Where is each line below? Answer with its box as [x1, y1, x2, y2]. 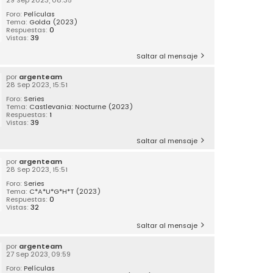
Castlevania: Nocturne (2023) [29, 101, 134, 112]
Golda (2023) [29, 16, 79, 27]
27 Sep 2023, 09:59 [6, 249, 71, 259]
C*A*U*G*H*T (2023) [29, 186, 102, 196]
